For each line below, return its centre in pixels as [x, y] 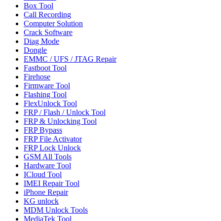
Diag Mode [41, 41]
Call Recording [47, 14]
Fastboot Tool [45, 68]
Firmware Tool [47, 85]
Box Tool [38, 5]
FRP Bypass [43, 130]
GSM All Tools [48, 156]
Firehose [37, 76]
